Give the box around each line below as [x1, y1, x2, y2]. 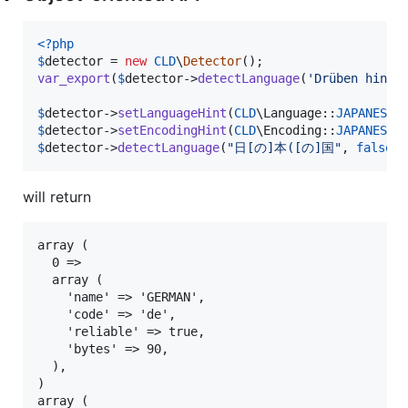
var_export [37, 70, 110, 86]
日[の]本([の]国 [234, 139, 334, 155]
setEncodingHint [117, 122, 227, 138]
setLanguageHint [117, 105, 227, 120]
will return [23, 187, 91, 206]
